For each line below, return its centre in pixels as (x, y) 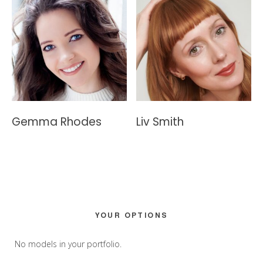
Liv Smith (160, 122)
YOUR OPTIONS (131, 215)
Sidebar (44, 244)
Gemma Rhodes (57, 122)
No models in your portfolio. (68, 244)
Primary (44, 220)
